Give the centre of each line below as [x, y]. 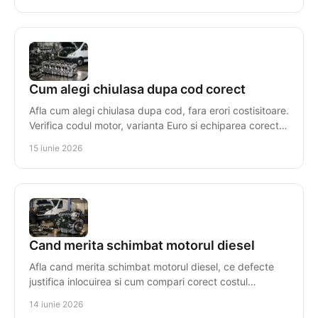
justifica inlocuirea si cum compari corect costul [138, 281]
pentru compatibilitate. [82, 140]
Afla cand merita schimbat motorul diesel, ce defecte [152, 266]
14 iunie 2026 [56, 304]
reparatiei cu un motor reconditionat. [114, 296]
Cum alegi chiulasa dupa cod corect [137, 89]
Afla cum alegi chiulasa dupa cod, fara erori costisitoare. [159, 110]
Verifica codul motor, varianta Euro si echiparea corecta [157, 125]
